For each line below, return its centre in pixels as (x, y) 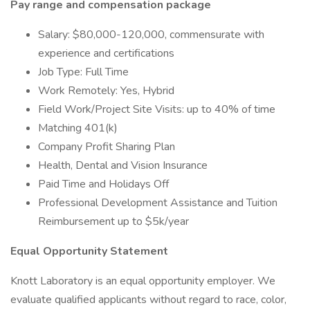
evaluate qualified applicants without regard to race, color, (148, 300)
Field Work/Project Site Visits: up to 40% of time (157, 109)
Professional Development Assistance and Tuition (158, 203)
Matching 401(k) (78, 128)
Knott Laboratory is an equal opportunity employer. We (143, 281)
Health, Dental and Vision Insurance (123, 165)
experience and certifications (106, 53)
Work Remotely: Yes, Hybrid (106, 91)
